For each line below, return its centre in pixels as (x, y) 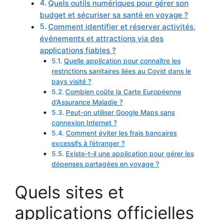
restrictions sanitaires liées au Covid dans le (122, 71)
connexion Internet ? (84, 123)
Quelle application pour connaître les (122, 61)
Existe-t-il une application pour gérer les (130, 153)
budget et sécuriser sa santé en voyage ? (114, 15)
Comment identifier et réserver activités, (122, 27)
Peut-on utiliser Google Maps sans (120, 112)
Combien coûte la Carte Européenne (123, 92)
